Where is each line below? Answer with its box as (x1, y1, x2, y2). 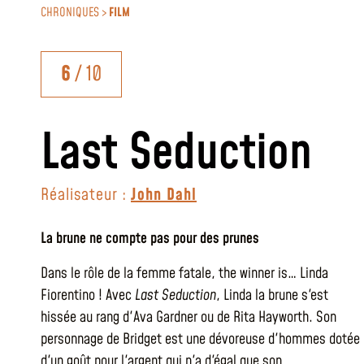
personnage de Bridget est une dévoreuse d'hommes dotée (41, 329, 360, 349)
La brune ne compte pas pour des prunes (41, 228, 259, 249)
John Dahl (131, 184, 197, 206)
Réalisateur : (41, 184, 131, 206)
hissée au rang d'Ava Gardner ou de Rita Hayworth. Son (41, 307, 336, 327)
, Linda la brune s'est (216, 285, 328, 305)
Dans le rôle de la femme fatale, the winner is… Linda (41, 263, 328, 284)
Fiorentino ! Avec (41, 285, 135, 305)
